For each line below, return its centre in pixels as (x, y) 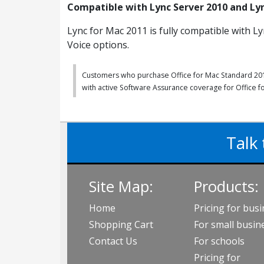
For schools (219, 241)
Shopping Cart (121, 225)
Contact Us (113, 241)
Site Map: (121, 187)
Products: (226, 187)
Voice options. (98, 45)
